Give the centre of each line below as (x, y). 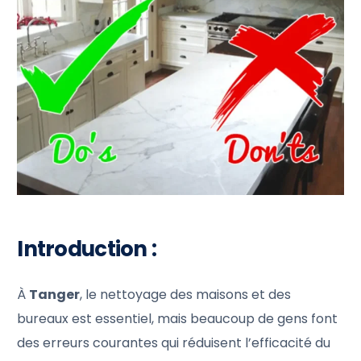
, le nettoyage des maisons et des (186, 294)
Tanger (55, 294)
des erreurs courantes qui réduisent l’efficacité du (174, 342)
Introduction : (87, 249)
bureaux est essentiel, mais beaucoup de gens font (178, 318)
